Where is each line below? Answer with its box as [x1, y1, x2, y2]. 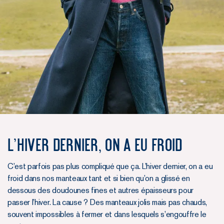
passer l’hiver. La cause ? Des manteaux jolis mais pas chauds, [7, 197, 207, 207]
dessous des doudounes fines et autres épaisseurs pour [7, 185, 194, 195]
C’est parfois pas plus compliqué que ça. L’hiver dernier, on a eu [7, 161, 213, 171]
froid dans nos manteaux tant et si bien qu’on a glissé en [7, 173, 190, 183]
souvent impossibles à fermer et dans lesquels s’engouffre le [7, 209, 206, 219]
